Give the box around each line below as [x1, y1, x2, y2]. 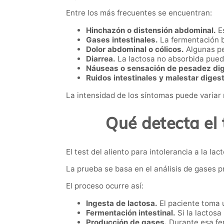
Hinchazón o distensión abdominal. [86, 25, 216, 35]
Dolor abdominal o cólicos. [86, 44, 184, 54]
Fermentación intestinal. [86, 208, 175, 218]
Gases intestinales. [86, 34, 158, 44]
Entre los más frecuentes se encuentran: [66, 7, 212, 17]
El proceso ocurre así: [66, 181, 143, 191]
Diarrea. [86, 53, 115, 63]
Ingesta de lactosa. [86, 198, 157, 208]
